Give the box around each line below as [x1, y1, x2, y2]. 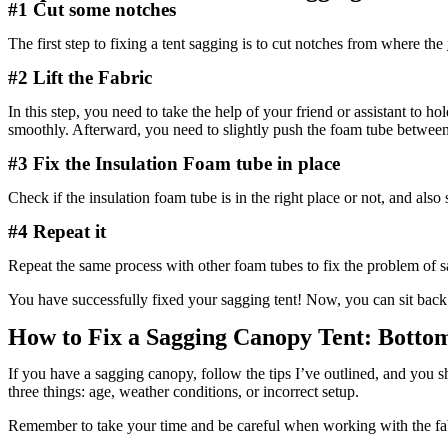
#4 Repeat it [8, 221, 106, 242]
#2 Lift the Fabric [8, 67, 152, 88]
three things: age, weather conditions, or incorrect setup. [8, 383, 359, 400]
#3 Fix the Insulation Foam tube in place [8, 153, 340, 174]
